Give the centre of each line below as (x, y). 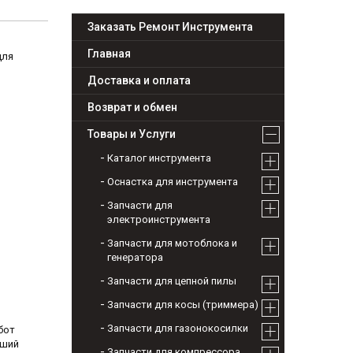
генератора (135, 258)
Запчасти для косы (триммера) (183, 305)
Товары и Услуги (132, 134)
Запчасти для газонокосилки (178, 329)
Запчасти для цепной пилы (172, 281)
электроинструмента (159, 220)
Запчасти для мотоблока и (172, 243)
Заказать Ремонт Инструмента (170, 27)
